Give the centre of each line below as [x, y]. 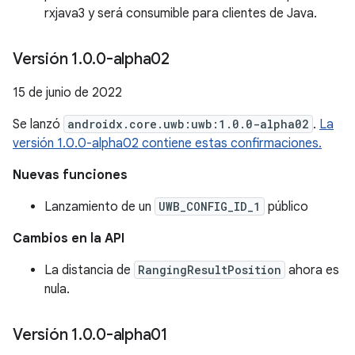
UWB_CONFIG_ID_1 [210, 206]
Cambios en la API [69, 239]
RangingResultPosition [210, 270]
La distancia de [89, 270]
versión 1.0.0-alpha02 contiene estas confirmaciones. [167, 143]
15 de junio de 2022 [67, 93]
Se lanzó [38, 124]
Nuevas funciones [70, 175]
